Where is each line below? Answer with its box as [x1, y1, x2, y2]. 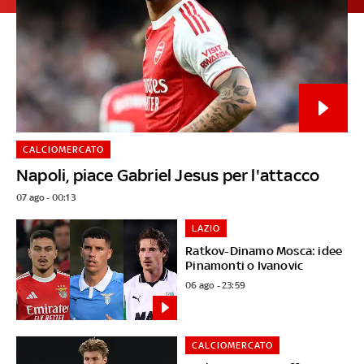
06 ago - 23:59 [185, 279, 246, 291]
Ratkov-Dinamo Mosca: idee [185, 243, 343, 258]
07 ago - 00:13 [16, 191, 76, 203]
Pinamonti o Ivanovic [185, 258, 304, 272]
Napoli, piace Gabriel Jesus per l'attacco [16, 164, 320, 185]
